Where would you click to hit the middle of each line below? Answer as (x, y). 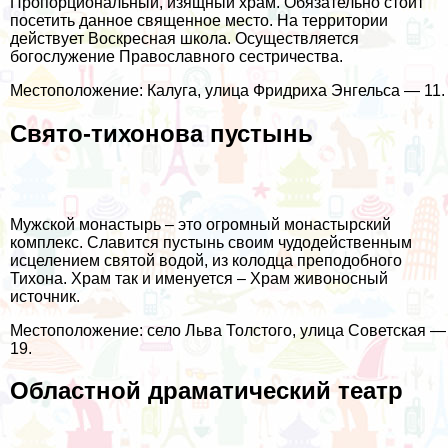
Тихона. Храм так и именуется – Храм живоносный (199, 278)
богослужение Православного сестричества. (176, 56)
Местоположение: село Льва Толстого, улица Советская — (228, 330)
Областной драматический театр (206, 391)
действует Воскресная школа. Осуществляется (184, 38)
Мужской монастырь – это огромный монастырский (200, 224)
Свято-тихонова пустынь (161, 133)
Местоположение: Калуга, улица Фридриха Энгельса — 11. (227, 90)
